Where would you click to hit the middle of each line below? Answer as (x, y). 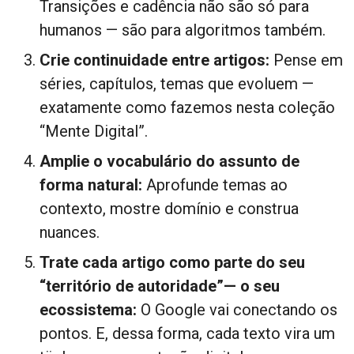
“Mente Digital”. (94, 131)
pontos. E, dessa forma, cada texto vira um (187, 333)
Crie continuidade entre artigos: (156, 60)
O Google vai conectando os (239, 309)
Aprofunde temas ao (217, 185)
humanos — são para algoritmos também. (183, 30)
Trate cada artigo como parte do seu (172, 262)
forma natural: (93, 185)
